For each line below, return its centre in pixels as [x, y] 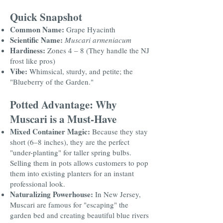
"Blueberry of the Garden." [52, 82]
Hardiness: [28, 50]
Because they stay [119, 131]
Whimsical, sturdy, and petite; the [80, 71]
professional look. [38, 184]
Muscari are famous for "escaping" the [69, 205]
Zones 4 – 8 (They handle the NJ [97, 50]
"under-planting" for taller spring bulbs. [71, 152]
